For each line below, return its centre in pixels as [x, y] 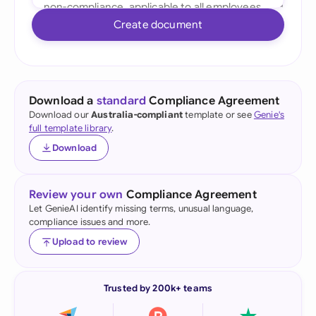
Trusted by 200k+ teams [158, 288]
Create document [158, 24]
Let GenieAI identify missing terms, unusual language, [141, 208]
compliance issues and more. [90, 222]
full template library [71, 128]
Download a [63, 101]
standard [121, 101]
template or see [218, 115]
